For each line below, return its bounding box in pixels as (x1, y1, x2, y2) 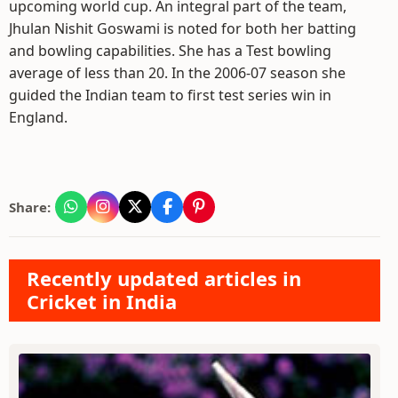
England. (9, 107, 68, 127)
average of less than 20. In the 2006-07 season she (9, 63, 346, 83)
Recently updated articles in (27, 265, 301, 291)
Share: (9, 198, 51, 216)
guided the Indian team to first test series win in (9, 85, 331, 105)
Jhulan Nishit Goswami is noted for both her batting (9, 19, 356, 38)
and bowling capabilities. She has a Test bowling (9, 41, 331, 60)
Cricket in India (27, 288, 177, 314)
